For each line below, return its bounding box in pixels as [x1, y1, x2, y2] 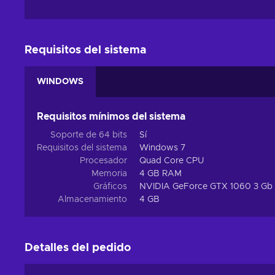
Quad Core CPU [139, 157, 204, 166]
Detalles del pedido [25, 242, 131, 254]
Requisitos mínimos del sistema [37, 112, 185, 122]
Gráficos [93, 182, 127, 192]
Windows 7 [139, 144, 185, 153]
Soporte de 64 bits [50, 131, 127, 140]
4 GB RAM [139, 169, 182, 179]
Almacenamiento [58, 195, 127, 204]
